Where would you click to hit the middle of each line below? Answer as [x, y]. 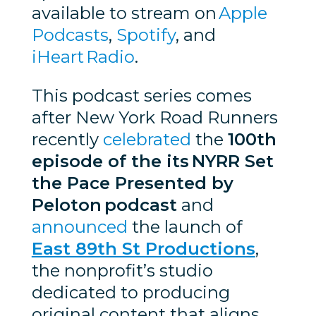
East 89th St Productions [143, 248]
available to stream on [125, 13]
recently [67, 139]
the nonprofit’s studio [122, 270]
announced [79, 226]
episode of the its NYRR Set [152, 161]
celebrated [147, 139]
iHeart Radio [83, 56]
